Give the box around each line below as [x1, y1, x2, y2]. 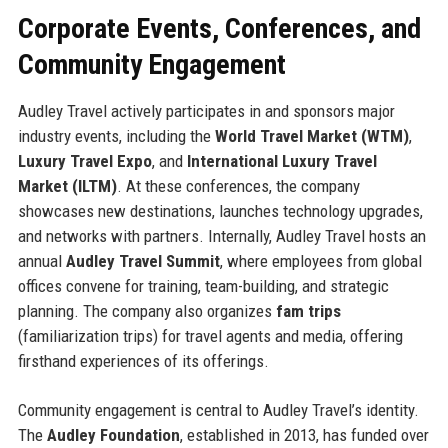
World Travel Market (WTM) [214, 125, 409, 146]
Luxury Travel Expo [17, 150, 152, 171]
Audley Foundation [46, 424, 180, 445]
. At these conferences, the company [116, 175, 360, 196]
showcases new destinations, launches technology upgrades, [17, 200, 423, 221]
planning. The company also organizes [17, 300, 276, 321]
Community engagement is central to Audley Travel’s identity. [17, 399, 419, 420]
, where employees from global [219, 250, 422, 271]
